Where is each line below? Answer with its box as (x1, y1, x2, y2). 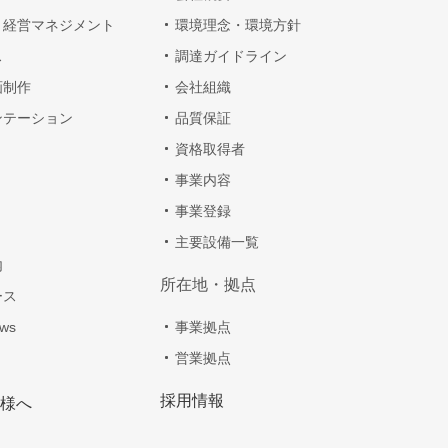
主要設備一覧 (175, 234, 259, 251)
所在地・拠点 (160, 276, 256, 294)
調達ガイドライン (175, 48, 287, 65)
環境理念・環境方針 (175, 17, 301, 34)
